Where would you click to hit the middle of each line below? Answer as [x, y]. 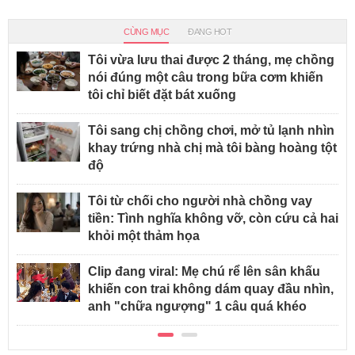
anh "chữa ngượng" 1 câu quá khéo [197, 306]
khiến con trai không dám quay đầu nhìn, [211, 288]
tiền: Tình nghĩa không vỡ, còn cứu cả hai [213, 218]
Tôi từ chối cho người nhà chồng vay [200, 200]
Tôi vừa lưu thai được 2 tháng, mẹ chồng [211, 59]
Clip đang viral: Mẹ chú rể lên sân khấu [204, 271]
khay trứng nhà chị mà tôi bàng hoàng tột [212, 147]
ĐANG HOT [210, 31]
